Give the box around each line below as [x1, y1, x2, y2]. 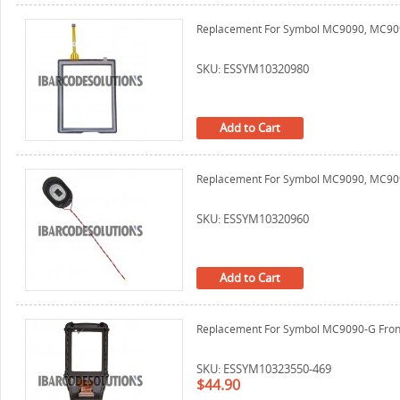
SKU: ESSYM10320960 [196, 211, 309, 227]
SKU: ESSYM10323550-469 [196, 361, 331, 377]
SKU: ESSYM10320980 [196, 61, 309, 77]
